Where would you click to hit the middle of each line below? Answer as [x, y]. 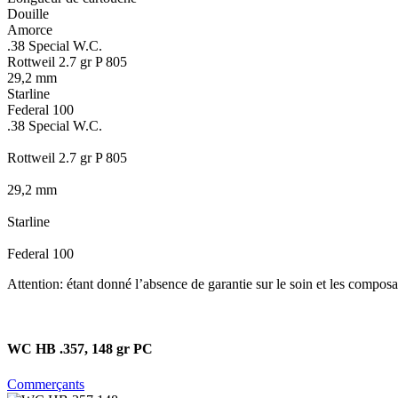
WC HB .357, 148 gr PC [80, 349]
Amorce [30, 30]
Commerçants [46, 384]
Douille [28, 14]
